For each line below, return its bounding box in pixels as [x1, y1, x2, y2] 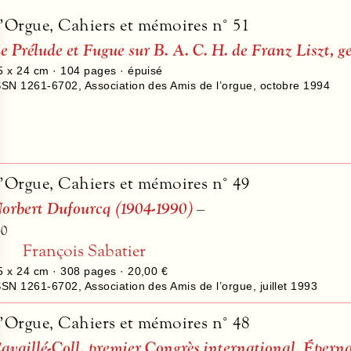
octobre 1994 [259, 79, 331, 92]
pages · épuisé [80, 64, 163, 78]
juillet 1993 [259, 280, 318, 293]
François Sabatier [23, 240, 147, 262]
